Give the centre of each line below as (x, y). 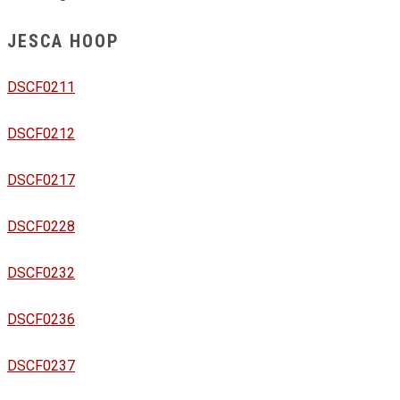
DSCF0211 (41, 87)
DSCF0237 (41, 366)
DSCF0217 (41, 180)
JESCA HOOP (63, 41)
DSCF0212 (41, 134)
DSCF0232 (41, 273)
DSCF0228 (41, 227)
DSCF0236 (41, 320)
